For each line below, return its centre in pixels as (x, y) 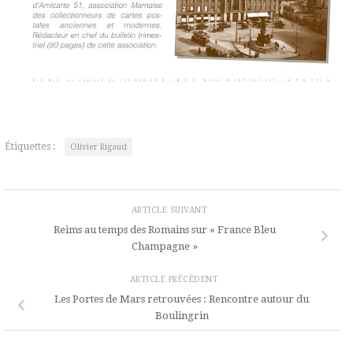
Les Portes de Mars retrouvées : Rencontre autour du (182, 299)
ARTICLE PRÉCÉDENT (175, 279)
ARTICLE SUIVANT (171, 210)
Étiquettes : (31, 147)
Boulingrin (182, 316)
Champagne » (164, 247)
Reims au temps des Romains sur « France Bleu (164, 230)
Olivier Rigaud (99, 147)
